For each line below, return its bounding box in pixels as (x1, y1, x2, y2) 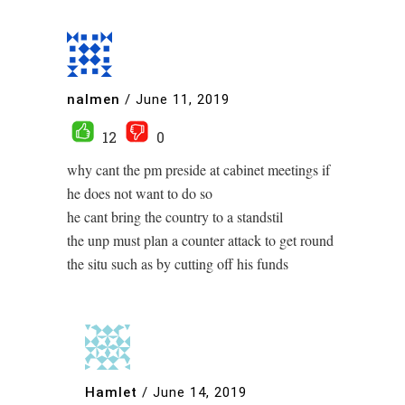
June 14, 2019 (153, 383, 247, 400)
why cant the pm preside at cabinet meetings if (67, 160, 330, 180)
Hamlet (85, 383, 137, 400)
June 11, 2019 (136, 90, 230, 108)
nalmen (67, 90, 120, 108)
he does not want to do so (67, 184, 212, 203)
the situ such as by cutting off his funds (67, 254, 288, 274)
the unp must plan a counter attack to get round (67, 231, 334, 250)
